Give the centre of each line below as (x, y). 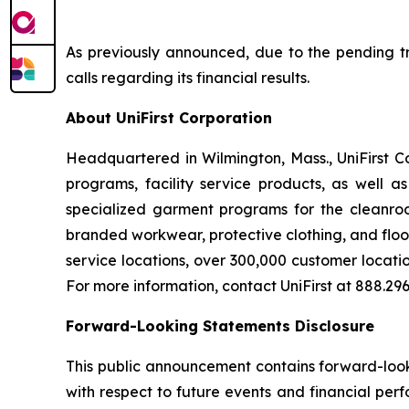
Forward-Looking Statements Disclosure (220, 326)
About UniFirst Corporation (169, 118)
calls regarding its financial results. (188, 78)
